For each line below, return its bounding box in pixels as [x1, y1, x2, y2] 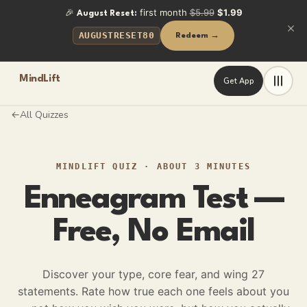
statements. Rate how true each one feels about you [18, 284, 289, 298]
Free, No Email [53, 217, 254, 248]
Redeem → [175, 31, 220, 40]
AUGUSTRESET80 [78, 30, 155, 40]
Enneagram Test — [23, 184, 284, 215]
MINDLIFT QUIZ [56, 162, 138, 171]
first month [139, 7, 187, 18]
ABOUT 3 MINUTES [156, 162, 251, 171]
